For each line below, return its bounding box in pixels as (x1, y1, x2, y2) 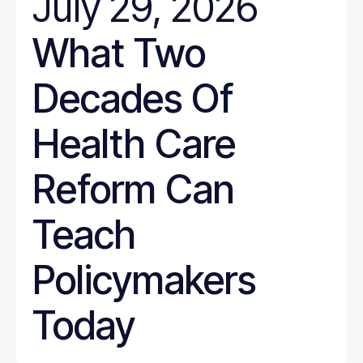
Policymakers (32, 256, 256, 304)
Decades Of (32, 75, 233, 122)
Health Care (32, 120, 236, 168)
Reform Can (32, 165, 234, 213)
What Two (32, 29, 206, 77)
